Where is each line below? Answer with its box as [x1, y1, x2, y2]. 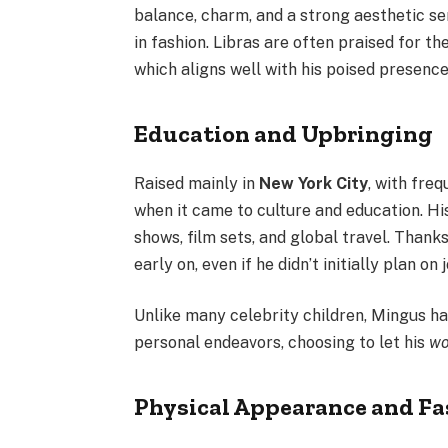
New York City [259, 173, 369, 193]
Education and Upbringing [134, 118, 434, 148]
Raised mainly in [134, 173, 260, 193]
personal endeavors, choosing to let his [134, 333, 430, 353]
